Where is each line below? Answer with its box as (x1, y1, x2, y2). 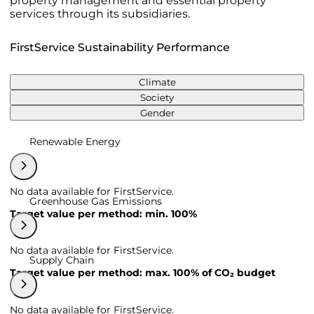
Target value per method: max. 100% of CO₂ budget (10, 266, 275, 279)
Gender (139, 107, 175, 118)
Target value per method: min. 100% (10, 207, 197, 220)
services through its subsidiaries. (10, 7, 190, 20)
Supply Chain (29, 254, 94, 266)
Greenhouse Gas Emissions (29, 194, 162, 207)
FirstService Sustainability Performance (10, 41, 230, 54)
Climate (138, 76, 176, 88)
